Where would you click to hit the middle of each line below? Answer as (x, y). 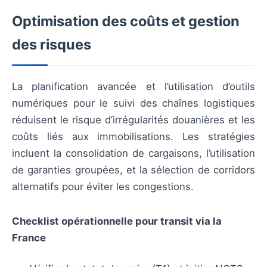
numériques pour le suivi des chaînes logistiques (133, 103)
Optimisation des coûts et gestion (126, 21)
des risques (52, 45)
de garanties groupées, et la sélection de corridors (133, 170)
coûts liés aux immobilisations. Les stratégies (133, 137)
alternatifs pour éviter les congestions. (103, 187)
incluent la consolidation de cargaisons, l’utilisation (133, 153)
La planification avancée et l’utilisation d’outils (133, 87)
